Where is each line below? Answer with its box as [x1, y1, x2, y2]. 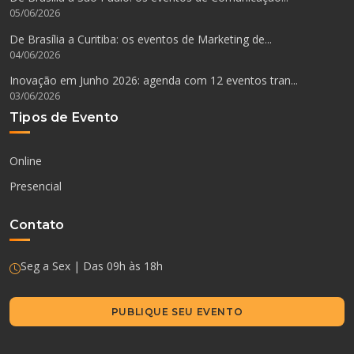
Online [9, 153, 42, 169]
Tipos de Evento [9, 109, 119, 125]
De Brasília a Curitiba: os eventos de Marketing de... [9, 31, 272, 47]
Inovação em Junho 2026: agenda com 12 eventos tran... [9, 73, 298, 88]
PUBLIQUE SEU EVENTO [111, 306, 243, 318]
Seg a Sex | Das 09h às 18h [21, 258, 163, 274]
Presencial [9, 178, 62, 194]
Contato [9, 217, 65, 233]
